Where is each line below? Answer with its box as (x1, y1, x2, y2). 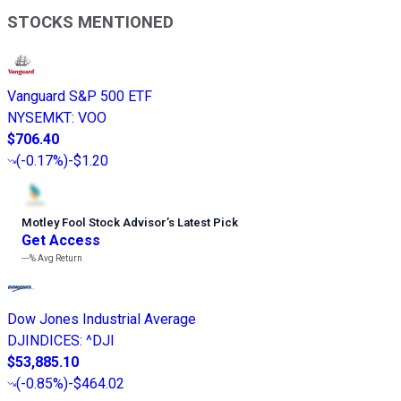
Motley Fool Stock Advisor (21, 216, 166, 230)
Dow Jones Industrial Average (7, 311, 196, 328)
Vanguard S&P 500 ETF (7, 88, 152, 106)
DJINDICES (7, 332, 80, 350)
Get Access (21, 232, 100, 250)
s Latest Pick (168, 216, 238, 230)
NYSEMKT (7, 109, 72, 127)
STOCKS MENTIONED (7, 12, 174, 32)
